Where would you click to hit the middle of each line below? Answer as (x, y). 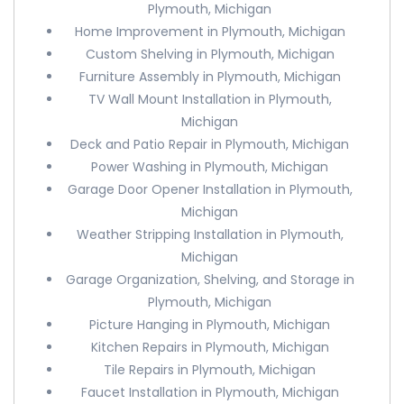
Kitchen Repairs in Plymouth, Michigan (210, 347)
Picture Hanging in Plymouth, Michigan (210, 325)
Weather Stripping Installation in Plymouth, (210, 234)
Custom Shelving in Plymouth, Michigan (210, 54)
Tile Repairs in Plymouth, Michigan (210, 370)
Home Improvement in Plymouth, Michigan (210, 32)
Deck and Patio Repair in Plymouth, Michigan (210, 144)
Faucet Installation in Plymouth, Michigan (210, 392)
